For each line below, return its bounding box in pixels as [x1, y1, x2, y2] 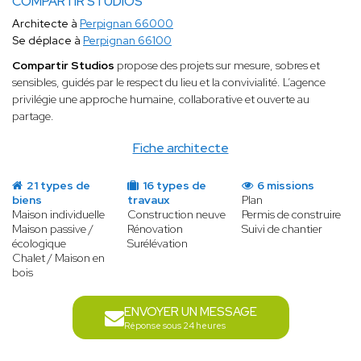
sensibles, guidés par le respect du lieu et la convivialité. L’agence [12, 75, 326, 90]
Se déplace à [12, 33, 83, 48]
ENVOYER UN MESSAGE [123, 304, 257, 321]
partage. [12, 109, 54, 124]
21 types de [24, 178, 90, 193]
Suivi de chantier [242, 222, 323, 237]
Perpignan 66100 [83, 33, 172, 48]
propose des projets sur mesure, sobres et [117, 58, 320, 73]
